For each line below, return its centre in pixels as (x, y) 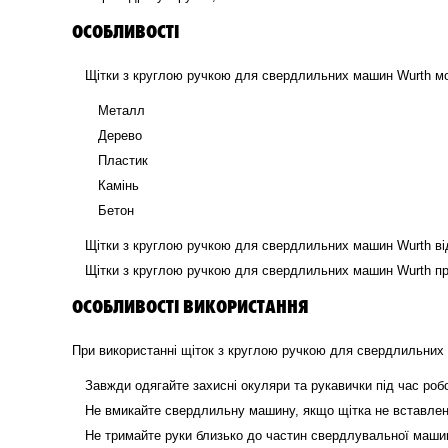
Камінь (118, 185)
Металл (121, 110)
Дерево (120, 135)
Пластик (123, 160)
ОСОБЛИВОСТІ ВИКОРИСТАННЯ (190, 304)
